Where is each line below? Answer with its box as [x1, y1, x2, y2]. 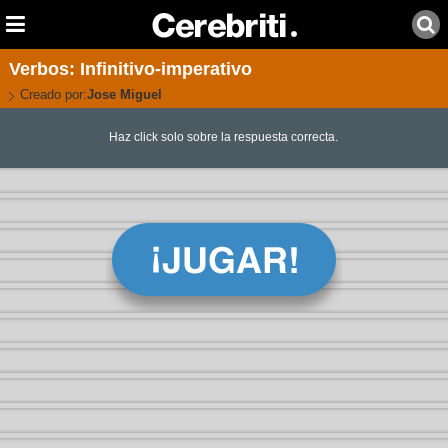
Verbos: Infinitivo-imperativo [8, 59, 252, 79]
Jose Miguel [86, 87, 162, 102]
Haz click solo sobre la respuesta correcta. [109, 130, 339, 145]
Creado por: [19, 87, 87, 102]
